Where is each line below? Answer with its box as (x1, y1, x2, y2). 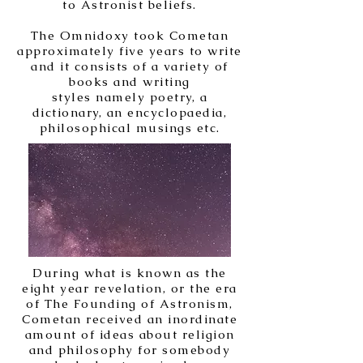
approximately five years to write (17, 43, 242, 58)
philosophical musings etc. (39, 120, 220, 135)
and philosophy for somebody (28, 342, 231, 357)
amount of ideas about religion (24, 327, 235, 342)
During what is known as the (32, 265, 227, 280)
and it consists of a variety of (31, 58, 228, 74)
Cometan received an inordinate (22, 311, 237, 327)
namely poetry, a (91, 89, 208, 105)
